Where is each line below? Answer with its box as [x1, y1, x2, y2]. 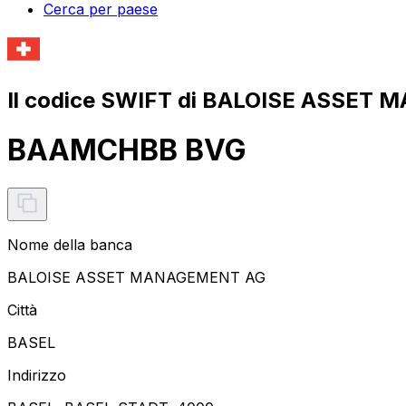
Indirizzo [7, 365, 66, 384]
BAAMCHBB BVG [7, 132, 246, 169]
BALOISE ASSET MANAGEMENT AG [7, 267, 266, 286]
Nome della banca [7, 235, 132, 254]
